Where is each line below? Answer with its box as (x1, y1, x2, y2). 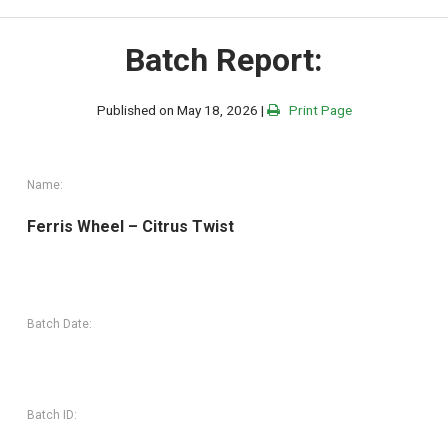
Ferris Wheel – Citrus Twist (27, 217, 235, 237)
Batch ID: (27, 408, 78, 423)
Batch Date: (27, 317, 93, 332)
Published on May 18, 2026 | (96, 102, 267, 119)
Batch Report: (125, 40, 323, 79)
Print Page (279, 102, 352, 119)
